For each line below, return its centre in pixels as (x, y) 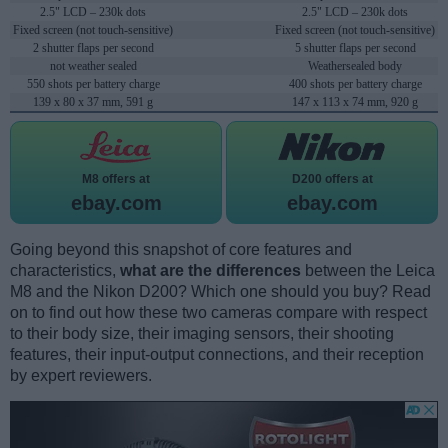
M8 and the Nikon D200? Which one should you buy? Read (220, 292)
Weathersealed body (355, 66)
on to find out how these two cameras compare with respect (218, 313)
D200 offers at (332, 179)
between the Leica (368, 271)
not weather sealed (93, 66)
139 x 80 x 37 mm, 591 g (93, 102)
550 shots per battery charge (93, 84)
